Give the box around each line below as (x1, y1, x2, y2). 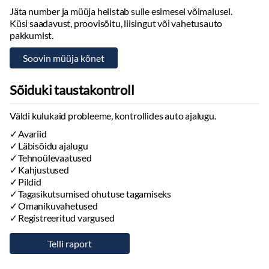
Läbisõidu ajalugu (18, 140, 88, 151)
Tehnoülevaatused (18, 152, 92, 163)
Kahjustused (18, 164, 69, 175)
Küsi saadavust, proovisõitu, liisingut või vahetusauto (10, 17, 223, 29)
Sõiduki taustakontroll (10, 82, 134, 98)
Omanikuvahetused (18, 200, 98, 211)
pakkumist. (10, 29, 54, 41)
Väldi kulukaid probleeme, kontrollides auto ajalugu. (10, 110, 216, 121)
